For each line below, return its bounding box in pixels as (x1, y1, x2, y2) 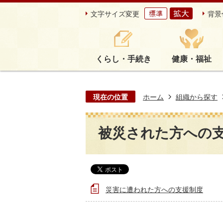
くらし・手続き (96, 54, 152, 64)
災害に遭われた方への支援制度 (106, 185, 203, 194)
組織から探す (176, 93, 218, 102)
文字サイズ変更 (91, 9, 139, 18)
